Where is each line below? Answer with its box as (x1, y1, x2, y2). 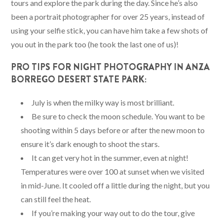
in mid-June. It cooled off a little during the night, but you (21, 180, 210, 190)
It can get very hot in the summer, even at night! (32, 152, 189, 162)
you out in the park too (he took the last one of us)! (11, 39, 179, 49)
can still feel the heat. (21, 194, 91, 204)
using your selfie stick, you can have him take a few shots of (11, 25, 209, 35)
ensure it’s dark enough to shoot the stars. (21, 139, 160, 148)
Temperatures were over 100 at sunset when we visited (21, 166, 205, 176)
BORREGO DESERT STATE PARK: (11, 73, 147, 86)
